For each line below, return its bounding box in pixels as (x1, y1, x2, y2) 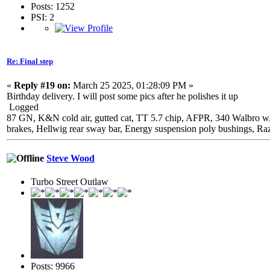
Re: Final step (7, 57, 53, 66)
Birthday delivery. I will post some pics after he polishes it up (7, 90, 238, 101)
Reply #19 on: (14, 80, 71, 90)
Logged (7, 101, 39, 112)
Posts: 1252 (31, 1, 75, 12)
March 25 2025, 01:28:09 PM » (71, 80, 193, 90)
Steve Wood (46, 152, 95, 163)
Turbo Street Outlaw (31, 177, 108, 187)
